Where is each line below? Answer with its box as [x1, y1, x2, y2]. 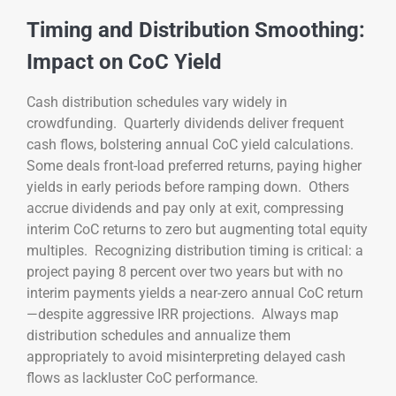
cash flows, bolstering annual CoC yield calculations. [27, 135, 357, 153]
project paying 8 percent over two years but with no [27, 263, 343, 280]
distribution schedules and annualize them [27, 326, 291, 344]
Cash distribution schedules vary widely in [27, 93, 287, 110]
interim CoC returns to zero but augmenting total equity [27, 220, 368, 238]
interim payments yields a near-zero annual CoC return [27, 284, 363, 301]
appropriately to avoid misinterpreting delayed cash [27, 347, 346, 365]
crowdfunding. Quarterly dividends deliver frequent [27, 114, 344, 132]
